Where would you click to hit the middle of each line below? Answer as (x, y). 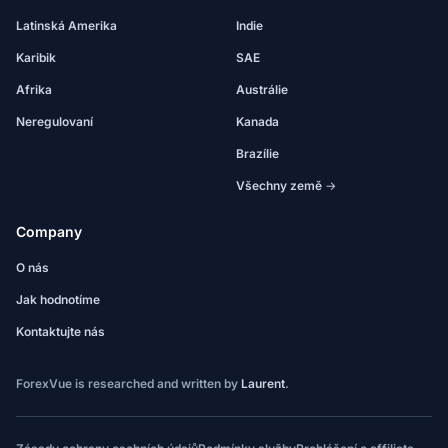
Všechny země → (286, 185)
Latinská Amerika (66, 25)
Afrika (34, 89)
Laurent (263, 383)
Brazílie (257, 153)
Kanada (257, 121)
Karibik (36, 57)
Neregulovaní (54, 121)
